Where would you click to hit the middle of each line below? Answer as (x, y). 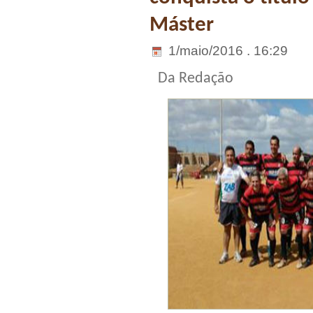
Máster (182, 26)
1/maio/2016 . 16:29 (226, 51)
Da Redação (196, 79)
